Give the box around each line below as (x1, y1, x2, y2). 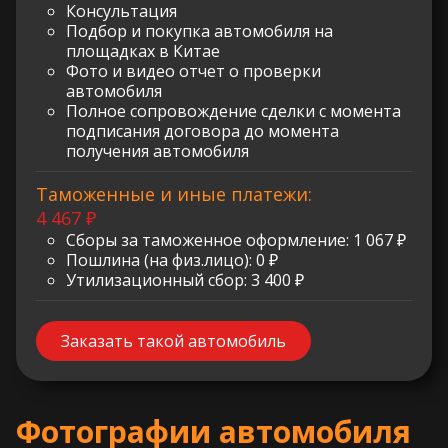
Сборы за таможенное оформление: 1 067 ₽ (66, 229, 406, 252)
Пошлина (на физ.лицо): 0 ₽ (66, 249, 278, 272)
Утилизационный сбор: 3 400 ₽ (66, 269, 304, 292)
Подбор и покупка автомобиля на (66, 20, 333, 43)
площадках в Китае (66, 40, 220, 63)
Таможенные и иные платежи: (36, 182, 312, 207)
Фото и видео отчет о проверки (66, 60, 321, 83)
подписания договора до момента (66, 120, 339, 143)
